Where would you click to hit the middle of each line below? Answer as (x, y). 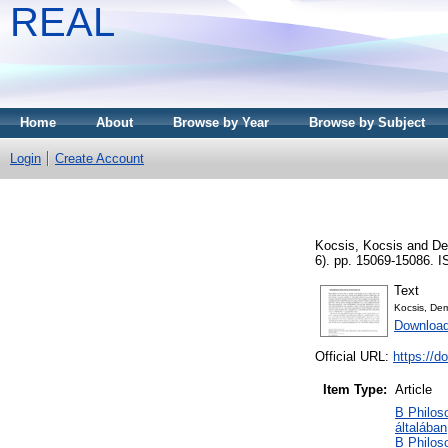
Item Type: (355, 390)
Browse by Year (221, 122)
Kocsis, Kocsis (359, 245)
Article (413, 390)
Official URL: (354, 357)
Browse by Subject (367, 122)
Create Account (99, 158)
